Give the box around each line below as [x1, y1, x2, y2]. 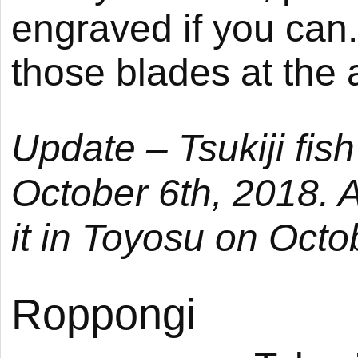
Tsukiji [178, 126, 284, 169]
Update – [11, 126, 178, 169]
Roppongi [11, 290, 196, 338]
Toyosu [82, 216, 205, 259]
